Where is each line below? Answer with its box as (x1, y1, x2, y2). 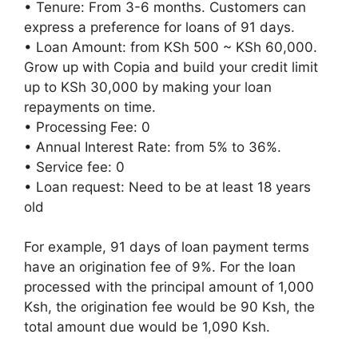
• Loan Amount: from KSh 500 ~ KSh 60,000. (24, 38, 317, 55)
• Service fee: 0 (24, 158, 125, 175)
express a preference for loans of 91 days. (24, 18, 295, 35)
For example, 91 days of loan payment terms (24, 239, 309, 255)
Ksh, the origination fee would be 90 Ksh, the (24, 299, 315, 315)
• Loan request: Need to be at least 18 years (24, 178, 311, 195)
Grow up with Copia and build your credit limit (24, 58, 318, 75)
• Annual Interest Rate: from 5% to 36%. (24, 138, 281, 155)
